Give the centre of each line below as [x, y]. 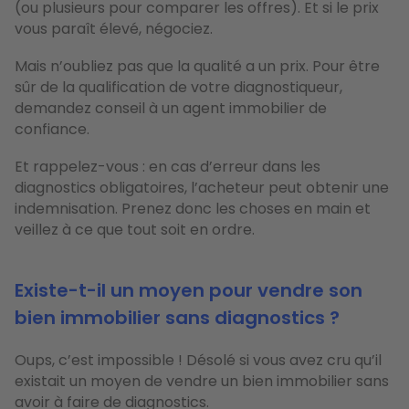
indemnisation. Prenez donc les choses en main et [193, 208]
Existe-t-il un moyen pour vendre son [189, 290]
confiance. [52, 129]
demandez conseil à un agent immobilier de [171, 108]
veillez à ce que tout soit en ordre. [135, 229]
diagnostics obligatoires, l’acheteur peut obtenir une [202, 187]
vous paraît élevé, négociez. [114, 28]
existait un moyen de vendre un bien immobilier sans [202, 381]
